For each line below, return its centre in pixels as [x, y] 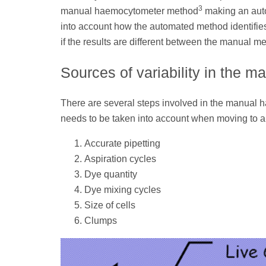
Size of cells [110, 205]
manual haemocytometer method [129, 11]
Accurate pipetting [122, 144]
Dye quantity [111, 175]
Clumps [101, 221]
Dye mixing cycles [123, 190]
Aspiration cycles [120, 159]
